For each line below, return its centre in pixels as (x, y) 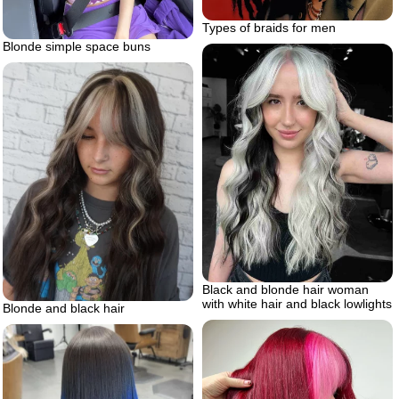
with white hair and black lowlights (297, 304)
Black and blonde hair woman (285, 290)
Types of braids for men (269, 28)
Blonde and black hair (64, 308)
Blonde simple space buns (77, 46)
